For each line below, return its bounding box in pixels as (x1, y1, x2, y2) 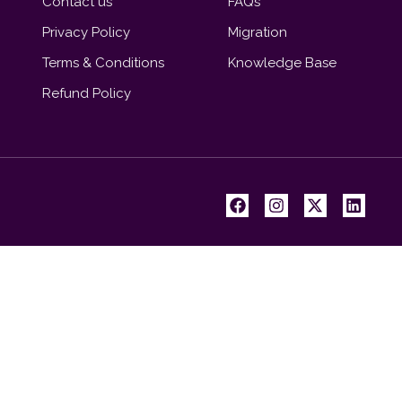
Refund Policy (41, 85, 131, 102)
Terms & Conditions (41, 55, 164, 72)
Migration (227, 24, 287, 41)
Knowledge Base (227, 55, 336, 72)
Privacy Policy (41, 24, 130, 41)
